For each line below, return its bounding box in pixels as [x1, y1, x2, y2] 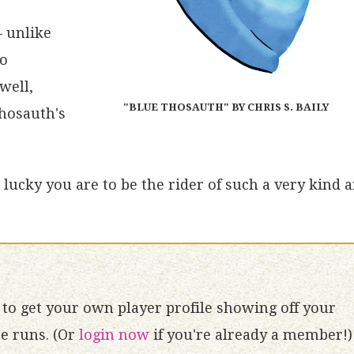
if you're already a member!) [149, 326, 352, 343]
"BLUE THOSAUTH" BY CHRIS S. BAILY [123, 101, 329, 114]
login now [79, 326, 149, 343]
